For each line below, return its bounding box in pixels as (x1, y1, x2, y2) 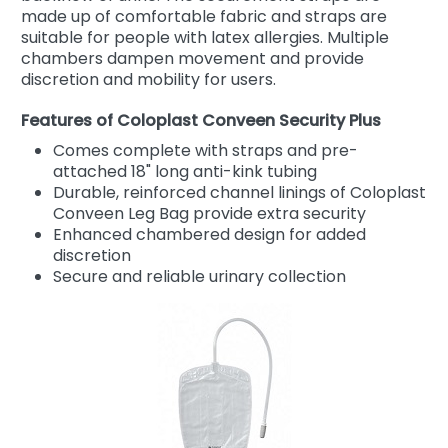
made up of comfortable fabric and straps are (21, 4, 387, 28)
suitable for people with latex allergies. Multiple (21, 25, 389, 49)
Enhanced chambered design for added (53, 222, 366, 246)
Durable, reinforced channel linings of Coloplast (53, 180, 426, 204)
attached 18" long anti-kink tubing (53, 159, 317, 183)
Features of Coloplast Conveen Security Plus (21, 108, 381, 132)
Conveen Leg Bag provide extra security (53, 201, 366, 225)
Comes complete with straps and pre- (53, 138, 358, 162)
